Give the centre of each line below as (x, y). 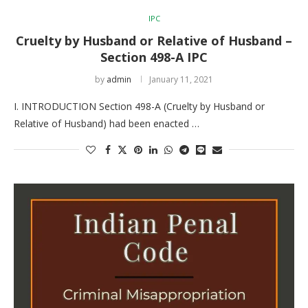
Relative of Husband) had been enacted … (107, 123)
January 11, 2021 (181, 79)
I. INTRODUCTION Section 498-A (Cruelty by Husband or (139, 106)
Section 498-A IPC (154, 57)
